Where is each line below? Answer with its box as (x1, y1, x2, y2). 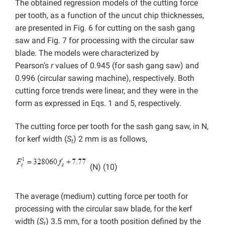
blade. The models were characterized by (15, 48, 159, 58)
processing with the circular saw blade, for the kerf (15, 203, 192, 213)
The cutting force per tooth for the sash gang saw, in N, (15, 121, 208, 131)
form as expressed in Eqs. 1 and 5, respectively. (15, 98, 181, 108)
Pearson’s (15, 60, 51, 70)
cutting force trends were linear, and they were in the (15, 85, 198, 95)
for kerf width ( (15, 134, 67, 144)
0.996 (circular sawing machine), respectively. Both (15, 73, 194, 83)
